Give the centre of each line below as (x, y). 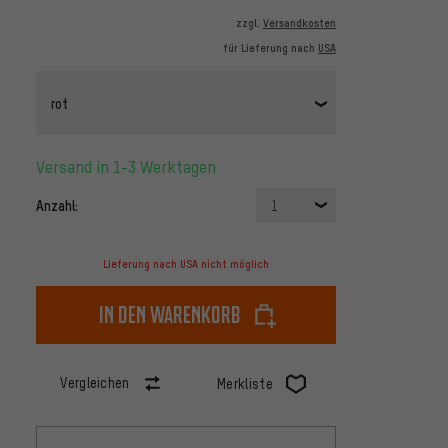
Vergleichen (95, 383)
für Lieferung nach (270, 48)
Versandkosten (299, 23)
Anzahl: (57, 205)
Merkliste (245, 384)
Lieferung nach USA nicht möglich (186, 264)
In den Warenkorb (170, 315)
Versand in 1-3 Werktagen (130, 167)
